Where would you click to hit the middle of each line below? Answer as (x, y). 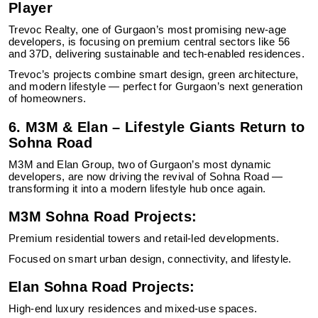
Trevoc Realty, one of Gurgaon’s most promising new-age (148, 30)
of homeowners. (48, 99)
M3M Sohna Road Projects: (103, 216)
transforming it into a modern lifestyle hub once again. (137, 189)
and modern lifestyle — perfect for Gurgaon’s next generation (155, 87)
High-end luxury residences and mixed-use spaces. (133, 309)
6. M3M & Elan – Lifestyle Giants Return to (157, 127)
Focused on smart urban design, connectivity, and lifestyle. (150, 259)
